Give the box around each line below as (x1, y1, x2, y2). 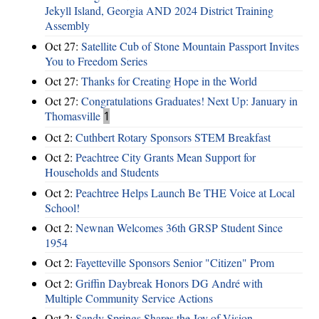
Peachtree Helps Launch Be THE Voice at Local (75, 184, 295, 200)
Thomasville (45, 108, 100, 124)
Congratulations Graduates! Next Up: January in (81, 93, 298, 109)
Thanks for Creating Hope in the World (81, 73, 257, 89)
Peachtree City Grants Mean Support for (75, 150, 256, 165)
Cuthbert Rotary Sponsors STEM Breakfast (75, 129, 271, 145)
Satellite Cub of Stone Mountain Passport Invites (81, 38, 299, 53)
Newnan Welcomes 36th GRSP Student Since (75, 219, 283, 235)
